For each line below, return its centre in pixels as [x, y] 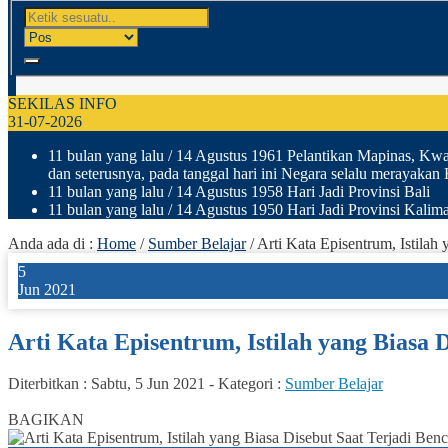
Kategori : [251, 384]
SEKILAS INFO [62, 103]
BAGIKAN [46, 420]
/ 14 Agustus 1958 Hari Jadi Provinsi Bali [297, 191]
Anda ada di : [52, 243]
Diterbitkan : [49, 384]
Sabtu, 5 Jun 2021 [148, 384]
